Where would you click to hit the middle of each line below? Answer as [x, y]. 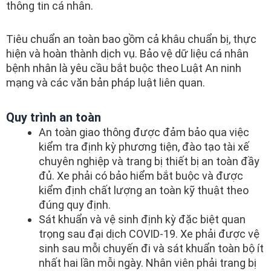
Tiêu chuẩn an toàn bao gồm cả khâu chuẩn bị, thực [131, 39]
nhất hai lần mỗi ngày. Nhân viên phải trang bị [148, 263]
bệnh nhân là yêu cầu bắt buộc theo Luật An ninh [124, 68]
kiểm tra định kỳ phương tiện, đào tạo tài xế [144, 146]
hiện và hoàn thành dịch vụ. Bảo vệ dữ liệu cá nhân [127, 54]
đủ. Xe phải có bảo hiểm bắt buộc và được [141, 175]
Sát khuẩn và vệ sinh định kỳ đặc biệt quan [142, 219]
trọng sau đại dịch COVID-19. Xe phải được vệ [149, 233]
